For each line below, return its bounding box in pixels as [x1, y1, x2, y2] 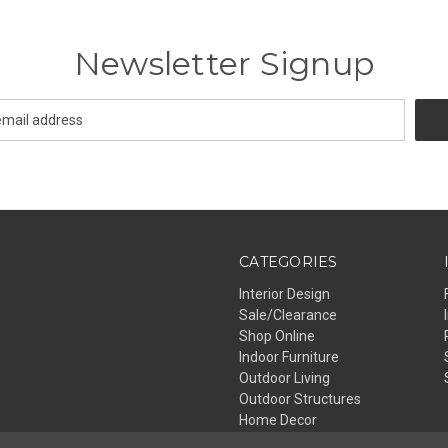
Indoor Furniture [239, 348, 340, 365]
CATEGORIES [239, 252, 338, 271]
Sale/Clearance [239, 306, 338, 323]
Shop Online [239, 327, 316, 344]
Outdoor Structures [239, 390, 362, 407]
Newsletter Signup [73, 43, 375, 83]
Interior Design [239, 285, 331, 302]
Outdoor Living [239, 369, 331, 386]
